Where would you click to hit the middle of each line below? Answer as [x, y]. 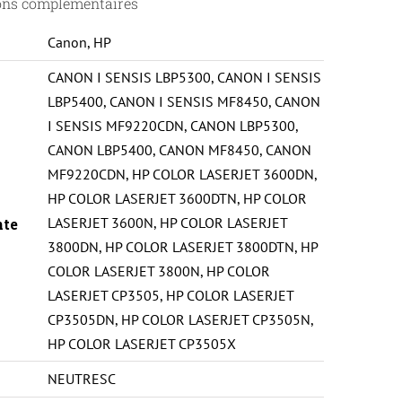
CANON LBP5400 [100, 149]
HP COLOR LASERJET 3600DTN [143, 198]
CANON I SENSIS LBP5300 [130, 77]
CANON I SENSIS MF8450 [189, 101]
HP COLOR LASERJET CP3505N [216, 319]
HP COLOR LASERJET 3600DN [223, 174]
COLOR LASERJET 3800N [124, 271]
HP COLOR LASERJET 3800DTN [200, 246]
